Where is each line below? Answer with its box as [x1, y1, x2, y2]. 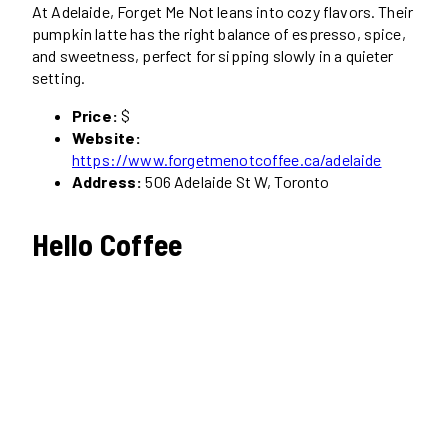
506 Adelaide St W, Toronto [142, 172, 330, 192]
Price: [72, 106, 118, 126]
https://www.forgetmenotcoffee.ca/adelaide [72, 150, 382, 170]
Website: [72, 128, 142, 148]
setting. [32, 68, 86, 88]
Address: [72, 172, 143, 192]
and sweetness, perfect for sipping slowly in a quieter [32, 46, 394, 66]
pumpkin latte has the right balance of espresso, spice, [32, 24, 406, 44]
